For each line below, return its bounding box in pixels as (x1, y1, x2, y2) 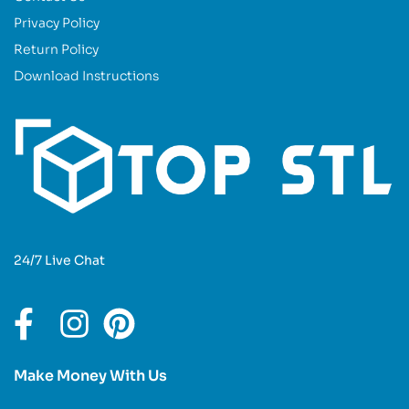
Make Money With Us (14, 365, 167, 385)
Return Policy (14, 41, 99, 58)
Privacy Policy (14, 15, 100, 32)
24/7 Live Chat (14, 251, 105, 268)
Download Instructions (14, 68, 159, 85)
